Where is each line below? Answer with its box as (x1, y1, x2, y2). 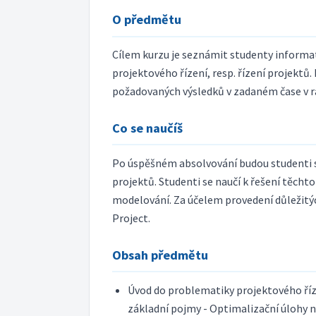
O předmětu (112, 11, 181, 28)
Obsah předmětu (112, 247, 208, 264)
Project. (112, 210, 150, 225)
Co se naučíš (112, 120, 183, 137)
